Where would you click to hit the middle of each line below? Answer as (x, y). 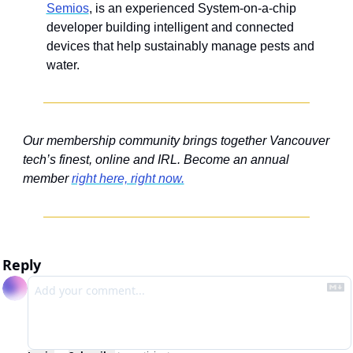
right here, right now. (128, 178)
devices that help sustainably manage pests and (180, 46)
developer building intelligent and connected (170, 27)
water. (63, 65)
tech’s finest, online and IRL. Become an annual (156, 159)
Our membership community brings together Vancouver (176, 140)
